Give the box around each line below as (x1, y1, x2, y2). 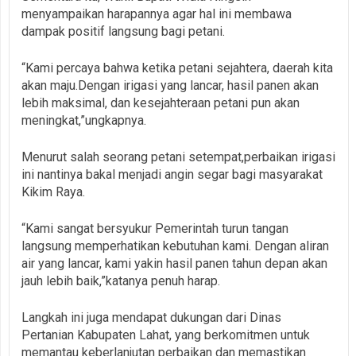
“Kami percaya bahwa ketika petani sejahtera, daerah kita (21, 60, 333, 75)
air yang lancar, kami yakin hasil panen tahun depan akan (21, 255, 327, 271)
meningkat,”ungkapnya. (21, 112, 146, 128)
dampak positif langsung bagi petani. (21, 23, 228, 39)
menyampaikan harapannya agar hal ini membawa (21, 6, 292, 21)
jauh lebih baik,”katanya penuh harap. (21, 273, 220, 288)
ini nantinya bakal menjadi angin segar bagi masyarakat (21, 166, 323, 182)
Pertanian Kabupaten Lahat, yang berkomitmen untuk (21, 327, 310, 342)
